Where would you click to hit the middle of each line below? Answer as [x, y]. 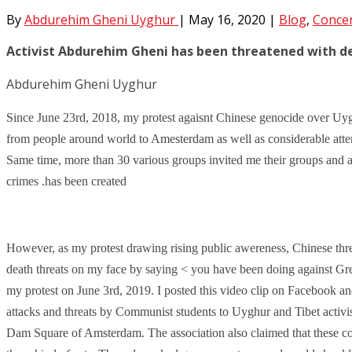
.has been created [84, 181]
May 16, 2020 [229, 19]
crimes [24, 181]
